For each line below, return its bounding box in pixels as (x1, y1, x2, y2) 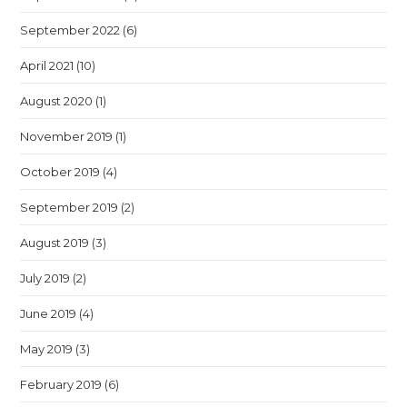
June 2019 (20, 306, 77, 321)
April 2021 (20, 58, 74, 73)
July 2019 (20, 271, 71, 285)
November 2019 (20, 129, 114, 144)
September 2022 (20, 23, 121, 37)
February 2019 (20, 377, 103, 392)
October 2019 (20, 164, 101, 179)
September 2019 (20, 200, 119, 214)
